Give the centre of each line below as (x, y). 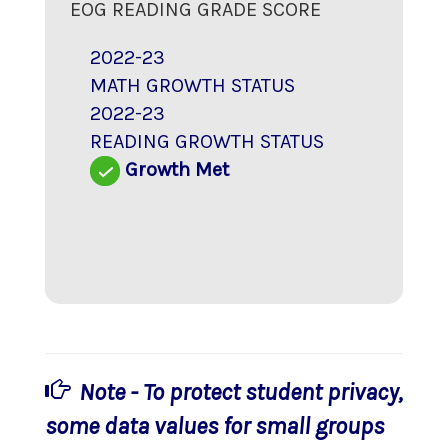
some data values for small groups (214, 426)
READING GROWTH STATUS (207, 141)
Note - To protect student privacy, (241, 392)
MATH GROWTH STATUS (192, 85)
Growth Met (177, 169)
